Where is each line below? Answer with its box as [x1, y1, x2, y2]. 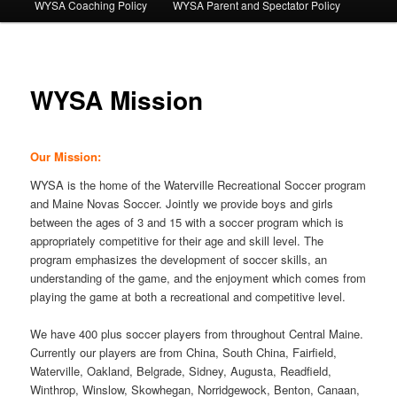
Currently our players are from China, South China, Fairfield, [30, 343, 338, 361]
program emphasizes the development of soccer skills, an [30, 250, 328, 268]
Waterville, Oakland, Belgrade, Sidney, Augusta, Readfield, [30, 362, 332, 379]
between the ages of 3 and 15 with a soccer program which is [30, 213, 345, 230]
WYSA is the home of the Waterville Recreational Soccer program [30, 175, 367, 193]
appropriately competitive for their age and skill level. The [30, 231, 324, 249]
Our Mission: [30, 148, 102, 166]
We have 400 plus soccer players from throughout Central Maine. [30, 324, 364, 342]
